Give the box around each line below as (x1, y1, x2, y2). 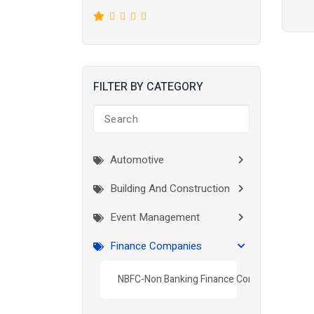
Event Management (107, 210, 200, 225)
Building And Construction (107, 181, 230, 196)
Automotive (107, 152, 164, 168)
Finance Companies (107, 238, 202, 254)
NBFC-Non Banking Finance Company (118, 272, 278, 287)
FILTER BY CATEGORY (93, 78, 203, 95)
